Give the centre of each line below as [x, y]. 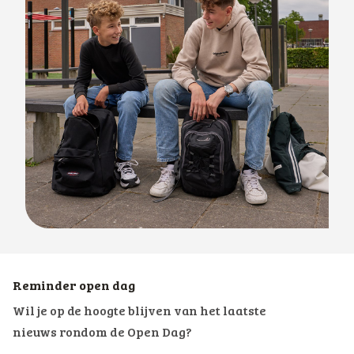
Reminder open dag [74, 286]
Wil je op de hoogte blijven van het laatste [139, 312]
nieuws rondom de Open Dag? [102, 333]
